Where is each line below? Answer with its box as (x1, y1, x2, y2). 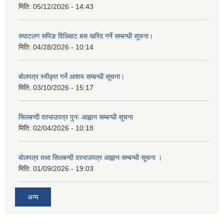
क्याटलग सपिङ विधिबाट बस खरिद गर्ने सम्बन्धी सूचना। (18, 32, 153, 40)
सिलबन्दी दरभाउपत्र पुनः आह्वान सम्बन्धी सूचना (18, 113, 133, 121)
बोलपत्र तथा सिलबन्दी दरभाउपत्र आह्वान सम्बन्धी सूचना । (18, 153, 162, 162)
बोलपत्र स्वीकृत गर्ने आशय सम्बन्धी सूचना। (18, 72, 124, 81)
